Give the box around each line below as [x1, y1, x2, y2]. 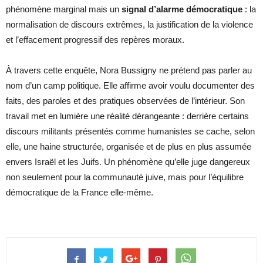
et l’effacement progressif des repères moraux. [6, 35, 184, 45]
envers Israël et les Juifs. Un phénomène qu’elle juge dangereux [6, 157, 250, 167]
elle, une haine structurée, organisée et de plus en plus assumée [6, 141, 251, 152]
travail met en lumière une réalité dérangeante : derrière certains [6, 111, 249, 122]
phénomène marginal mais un [6, 4, 122, 15]
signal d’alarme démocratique [122, 4, 242, 15]
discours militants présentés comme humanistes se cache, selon [6, 126, 255, 137]
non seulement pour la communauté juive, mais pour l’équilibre [6, 172, 244, 183]
